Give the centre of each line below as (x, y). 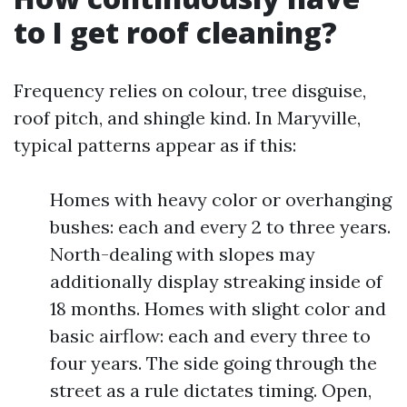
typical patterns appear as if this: (155, 145)
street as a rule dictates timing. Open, (211, 390)
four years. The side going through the (213, 363)
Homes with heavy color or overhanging (221, 199)
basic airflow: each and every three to (210, 336)
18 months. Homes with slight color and (218, 308)
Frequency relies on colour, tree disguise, (190, 90)
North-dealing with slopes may (183, 254)
